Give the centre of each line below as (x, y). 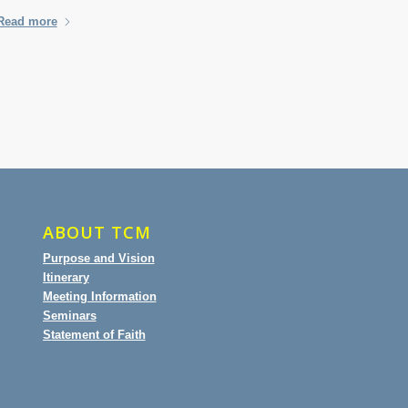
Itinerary (66, 278)
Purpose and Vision (98, 259)
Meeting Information (99, 297)
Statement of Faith (94, 335)
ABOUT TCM (97, 233)
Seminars (69, 316)
